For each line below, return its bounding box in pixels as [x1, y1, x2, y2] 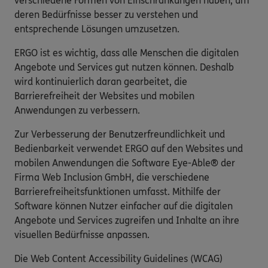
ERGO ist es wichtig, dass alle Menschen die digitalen [14, 47, 239, 59]
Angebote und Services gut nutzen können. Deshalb [14, 61, 234, 73]
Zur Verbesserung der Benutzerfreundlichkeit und [14, 128, 225, 140]
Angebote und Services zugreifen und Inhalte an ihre [14, 214, 239, 226]
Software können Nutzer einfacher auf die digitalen [14, 200, 233, 212]
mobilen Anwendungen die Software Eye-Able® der [14, 157, 235, 169]
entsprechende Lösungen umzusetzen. [14, 23, 179, 35]
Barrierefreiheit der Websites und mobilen [14, 90, 194, 102]
